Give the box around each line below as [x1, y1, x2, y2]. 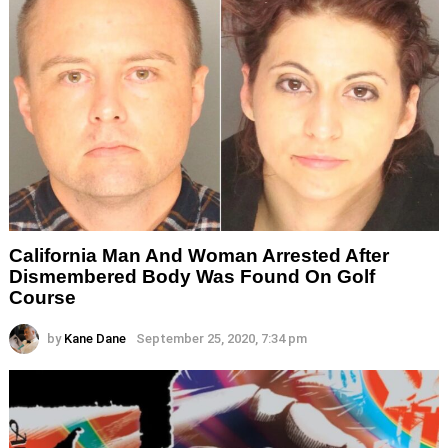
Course [9, 287, 76, 309]
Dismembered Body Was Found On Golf [9, 266, 375, 288]
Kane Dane [64, 331, 126, 347]
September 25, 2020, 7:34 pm [136, 331, 307, 347]
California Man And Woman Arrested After [9, 245, 389, 267]
